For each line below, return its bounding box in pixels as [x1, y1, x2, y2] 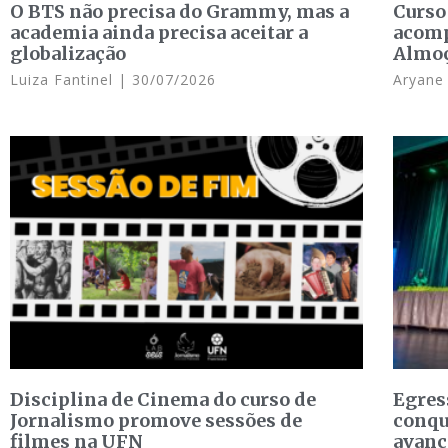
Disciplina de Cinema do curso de [10, 388, 316, 412]
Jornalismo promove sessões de [10, 409, 302, 433]
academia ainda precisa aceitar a [10, 21, 308, 45]
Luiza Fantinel [10, 70, 118, 90]
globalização [10, 42, 126, 66]
